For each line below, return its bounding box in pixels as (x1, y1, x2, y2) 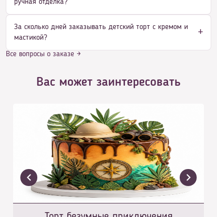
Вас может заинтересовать (36, 76, 181, 89)
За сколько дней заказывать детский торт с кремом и (14, 23, 188, 31)
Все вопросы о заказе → (6, 50, 81, 58)
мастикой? (14, 33, 47, 42)
